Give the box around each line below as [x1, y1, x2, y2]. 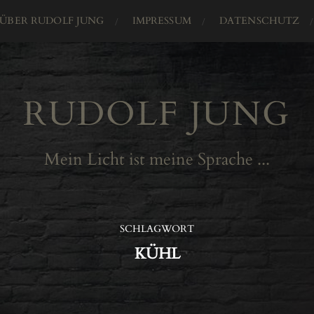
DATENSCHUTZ [219, 14, 300, 27]
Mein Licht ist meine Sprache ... [44, 148, 270, 171]
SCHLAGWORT [120, 222, 194, 235]
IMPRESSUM [132, 14, 191, 27]
